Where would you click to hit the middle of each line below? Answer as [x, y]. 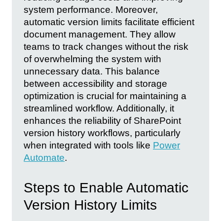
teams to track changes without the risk [106, 47]
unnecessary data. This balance [92, 72]
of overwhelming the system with [92, 59]
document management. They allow [100, 35]
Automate [44, 158]
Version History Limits [90, 205]
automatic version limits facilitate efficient [109, 22]
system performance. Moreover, [91, 10]
